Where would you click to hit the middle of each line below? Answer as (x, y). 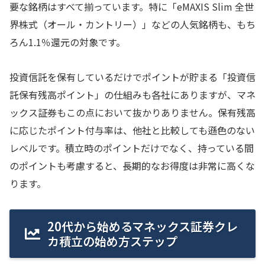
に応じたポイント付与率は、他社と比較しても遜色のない (132, 130)
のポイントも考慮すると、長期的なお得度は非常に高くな (132, 165)
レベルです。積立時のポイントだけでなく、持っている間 (132, 148)
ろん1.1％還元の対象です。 (67, 42)
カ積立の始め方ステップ (112, 241)
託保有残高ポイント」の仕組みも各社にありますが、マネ (132, 94)
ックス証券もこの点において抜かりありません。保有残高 (132, 112)
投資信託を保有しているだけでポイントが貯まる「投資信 (132, 77)
